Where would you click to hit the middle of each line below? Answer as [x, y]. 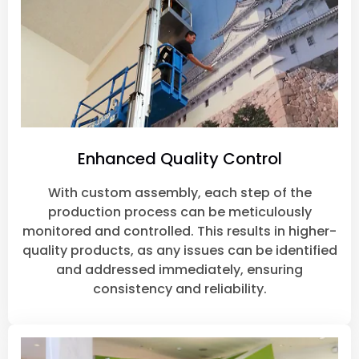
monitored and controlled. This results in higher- [179, 232]
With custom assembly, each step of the [179, 193]
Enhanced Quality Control [179, 159]
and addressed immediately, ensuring [179, 270]
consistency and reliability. [179, 289]
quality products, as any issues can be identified [179, 251]
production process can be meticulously [179, 212]
